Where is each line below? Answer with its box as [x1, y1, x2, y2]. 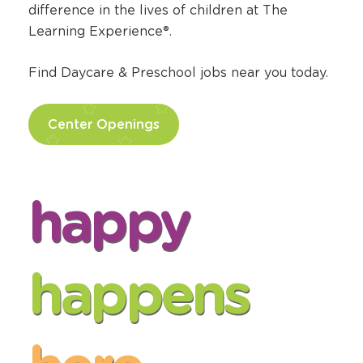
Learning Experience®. [28, 23, 172, 40]
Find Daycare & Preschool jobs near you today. [28, 65, 328, 81]
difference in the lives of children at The [28, 2, 288, 19]
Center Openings [48, 117, 160, 133]
